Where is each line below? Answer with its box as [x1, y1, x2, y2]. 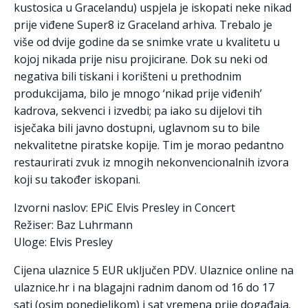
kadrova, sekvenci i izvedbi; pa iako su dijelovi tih [14, 103, 262, 119]
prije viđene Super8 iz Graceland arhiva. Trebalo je [14, 17, 272, 33]
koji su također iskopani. [14, 172, 140, 188]
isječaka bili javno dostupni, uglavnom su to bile [14, 120, 260, 136]
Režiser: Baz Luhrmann [14, 217, 133, 233]
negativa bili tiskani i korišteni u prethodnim [14, 69, 241, 85]
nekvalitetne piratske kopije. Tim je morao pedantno [14, 137, 284, 153]
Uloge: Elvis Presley [14, 234, 113, 250]
